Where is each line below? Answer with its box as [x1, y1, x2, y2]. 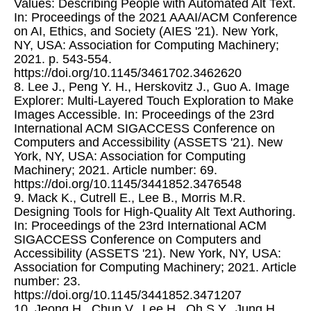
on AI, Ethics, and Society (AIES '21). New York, [14, 24, 278, 39]
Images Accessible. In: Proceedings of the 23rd [14, 108, 274, 122]
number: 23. [14, 274, 81, 289]
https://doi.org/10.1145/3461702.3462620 [14, 66, 242, 81]
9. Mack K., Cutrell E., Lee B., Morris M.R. [14, 191, 246, 205]
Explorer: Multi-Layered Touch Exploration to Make [14, 94, 294, 108]
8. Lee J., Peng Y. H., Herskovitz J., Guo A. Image [14, 80, 289, 94]
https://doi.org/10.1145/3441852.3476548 [14, 177, 242, 192]
